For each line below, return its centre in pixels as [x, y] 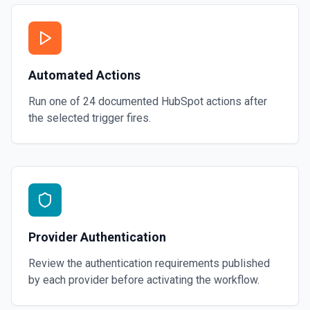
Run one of [56, 101]
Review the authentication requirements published [149, 263]
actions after [235, 101]
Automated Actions [84, 75]
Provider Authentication [97, 237]
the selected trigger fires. [90, 118]
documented [128, 101]
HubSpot [182, 101]
